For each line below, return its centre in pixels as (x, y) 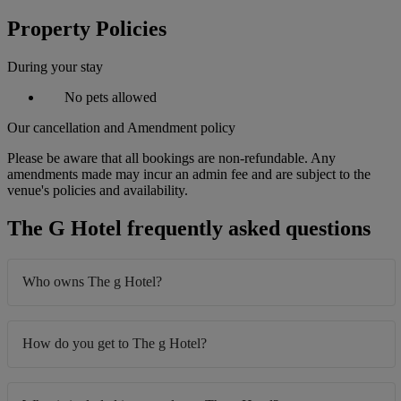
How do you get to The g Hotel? (115, 343)
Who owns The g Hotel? (92, 282)
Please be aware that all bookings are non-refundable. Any (171, 158)
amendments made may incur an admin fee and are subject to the (189, 175)
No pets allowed (109, 98)
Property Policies (87, 29)
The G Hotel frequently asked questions (189, 229)
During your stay (55, 67)
